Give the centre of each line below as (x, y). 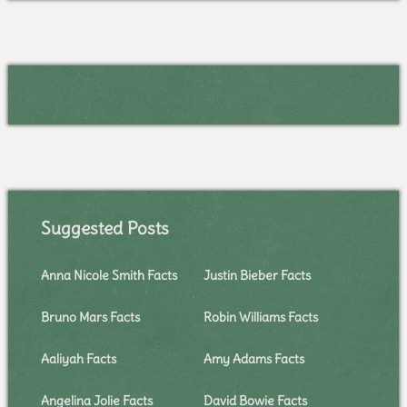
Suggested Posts (104, 228)
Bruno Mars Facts (90, 318)
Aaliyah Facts (78, 359)
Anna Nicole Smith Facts (109, 276)
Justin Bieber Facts (257, 276)
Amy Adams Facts (253, 359)
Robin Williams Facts (260, 318)
